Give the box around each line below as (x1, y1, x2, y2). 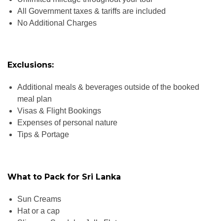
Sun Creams (17, 194, 61, 203)
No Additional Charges (17, 18, 97, 27)
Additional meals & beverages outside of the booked (17, 83, 199, 92)
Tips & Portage (17, 130, 69, 139)
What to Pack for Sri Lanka (7, 172, 121, 182)
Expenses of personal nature (17, 118, 117, 127)
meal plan (17, 95, 52, 104)
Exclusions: (7, 60, 54, 70)
